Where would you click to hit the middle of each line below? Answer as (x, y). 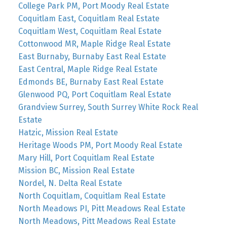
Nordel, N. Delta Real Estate (70, 183)
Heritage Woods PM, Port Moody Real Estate (100, 145)
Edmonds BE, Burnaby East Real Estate (91, 82)
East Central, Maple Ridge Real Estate (88, 69)
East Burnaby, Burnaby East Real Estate (92, 56)
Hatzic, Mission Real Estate (68, 132)
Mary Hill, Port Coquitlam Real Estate (86, 158)
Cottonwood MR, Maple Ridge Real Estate (94, 44)
